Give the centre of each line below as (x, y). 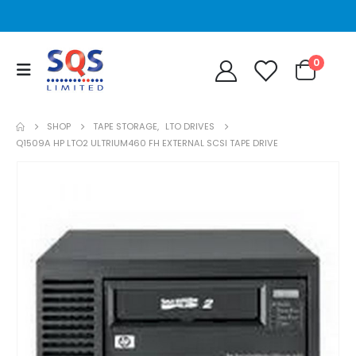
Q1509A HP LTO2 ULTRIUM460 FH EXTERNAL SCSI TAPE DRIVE (147, 143)
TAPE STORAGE (126, 126)
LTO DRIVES (190, 126)
